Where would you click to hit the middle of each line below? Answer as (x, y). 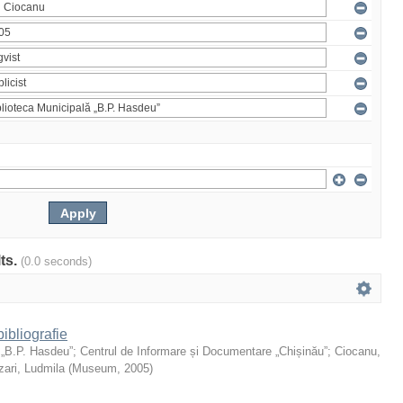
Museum (94, 368)
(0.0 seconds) (56, 261)
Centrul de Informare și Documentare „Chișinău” (204, 351)
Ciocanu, (358, 351)
